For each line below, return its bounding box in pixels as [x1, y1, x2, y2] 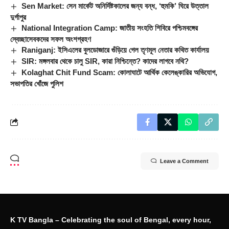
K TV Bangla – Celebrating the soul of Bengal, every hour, [10, 216, 211, 224]
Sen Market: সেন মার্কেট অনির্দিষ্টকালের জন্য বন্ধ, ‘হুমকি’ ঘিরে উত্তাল [21, 1, 209, 10]
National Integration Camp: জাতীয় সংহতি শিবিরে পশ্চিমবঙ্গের [21, 23, 198, 32]
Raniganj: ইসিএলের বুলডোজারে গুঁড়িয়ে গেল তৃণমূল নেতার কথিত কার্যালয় [21, 45, 210, 54]
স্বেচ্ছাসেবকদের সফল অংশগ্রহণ [10, 34, 91, 43]
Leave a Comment [160, 157, 209, 164]
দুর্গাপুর [10, 12, 26, 21]
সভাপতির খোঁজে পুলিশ [10, 79, 63, 88]
